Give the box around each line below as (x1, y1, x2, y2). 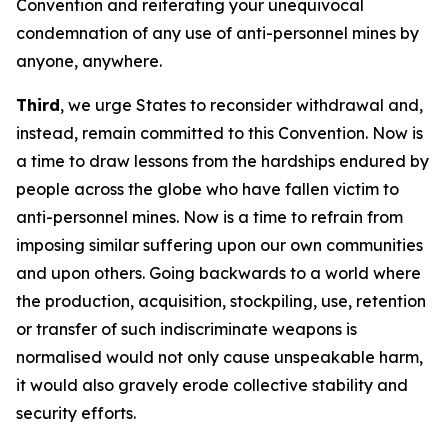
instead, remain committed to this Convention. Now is (16, 123, 423, 143)
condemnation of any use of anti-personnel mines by (16, 23, 419, 43)
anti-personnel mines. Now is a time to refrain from (16, 207, 403, 227)
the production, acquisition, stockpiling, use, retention (16, 291, 426, 311)
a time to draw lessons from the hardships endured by (16, 151, 429, 171)
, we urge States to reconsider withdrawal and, (60, 95, 423, 115)
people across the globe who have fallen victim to (16, 179, 399, 199)
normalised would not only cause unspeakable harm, (16, 347, 423, 367)
